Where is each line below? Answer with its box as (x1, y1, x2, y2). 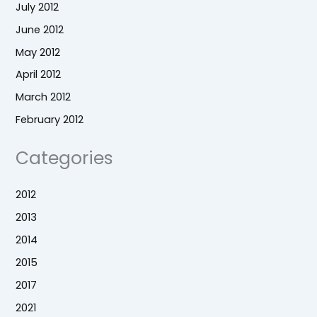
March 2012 (16, 90, 71, 105)
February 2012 (16, 113, 84, 127)
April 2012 (16, 67, 62, 82)
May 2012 (16, 45, 61, 59)
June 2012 (16, 22, 64, 37)
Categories (16, 145, 114, 171)
